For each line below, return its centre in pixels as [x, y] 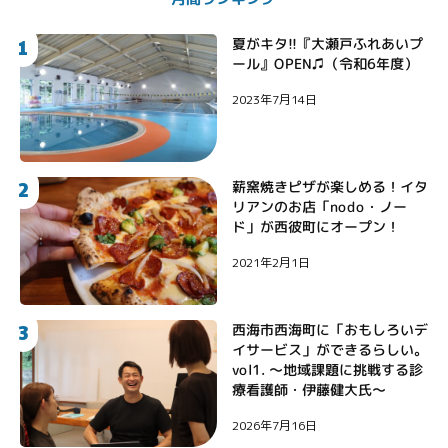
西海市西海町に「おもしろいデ [329, 329]
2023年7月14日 [274, 100]
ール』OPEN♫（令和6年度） [324, 64]
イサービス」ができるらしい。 [329, 349]
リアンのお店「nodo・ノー [319, 206]
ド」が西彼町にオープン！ [315, 226]
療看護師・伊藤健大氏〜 [308, 389]
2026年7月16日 [274, 425]
